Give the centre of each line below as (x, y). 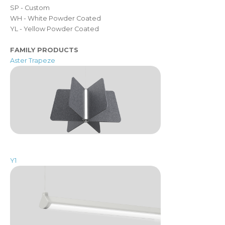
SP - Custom (30, 8)
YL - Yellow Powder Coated (54, 29)
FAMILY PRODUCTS (44, 50)
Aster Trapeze (33, 60)
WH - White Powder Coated (55, 18)
